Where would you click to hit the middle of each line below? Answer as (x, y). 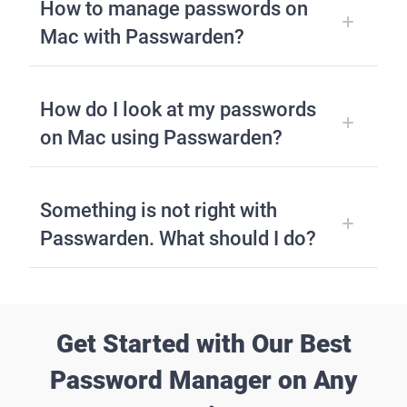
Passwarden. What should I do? (178, 239)
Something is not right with (159, 211)
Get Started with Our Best (203, 344)
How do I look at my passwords (178, 110)
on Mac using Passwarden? (161, 138)
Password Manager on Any (203, 381)
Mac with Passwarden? (142, 37)
